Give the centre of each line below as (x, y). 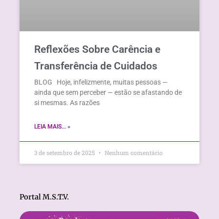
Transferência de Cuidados (96, 66)
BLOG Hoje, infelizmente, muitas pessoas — (101, 82)
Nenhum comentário (133, 152)
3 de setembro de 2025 (65, 152)
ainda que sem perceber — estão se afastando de (108, 92)
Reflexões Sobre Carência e (97, 49)
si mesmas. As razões (67, 102)
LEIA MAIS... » (52, 126)
